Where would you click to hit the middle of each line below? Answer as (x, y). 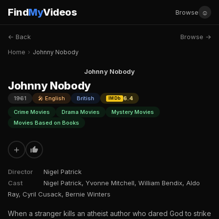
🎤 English (52, 98)
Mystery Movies (133, 112)
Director (20, 172)
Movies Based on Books (46, 123)
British (86, 98)
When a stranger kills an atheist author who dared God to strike (109, 213)
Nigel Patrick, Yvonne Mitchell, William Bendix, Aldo (122, 183)
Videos (60, 12)
